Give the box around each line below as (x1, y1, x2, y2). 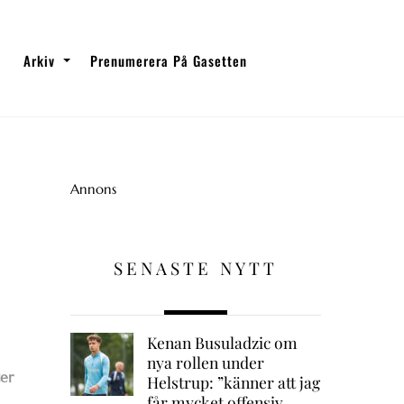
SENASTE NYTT (113, 256, 278, 280)
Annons (69, 179, 116, 197)
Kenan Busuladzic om (146, 332, 298, 353)
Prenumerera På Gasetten (90, 50, 248, 70)
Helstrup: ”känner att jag (146, 372, 320, 393)
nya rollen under (146, 352, 264, 373)
